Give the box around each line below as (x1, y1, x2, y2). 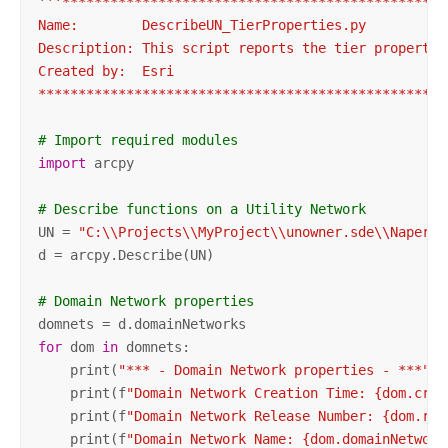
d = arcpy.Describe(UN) (37, 246, 214, 263)
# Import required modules (37, 131, 238, 148)
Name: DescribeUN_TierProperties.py (37, 16, 366, 33)
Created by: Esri (37, 62, 174, 79)
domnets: (117, 338, 190, 355)
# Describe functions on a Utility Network (37, 200, 366, 217)
